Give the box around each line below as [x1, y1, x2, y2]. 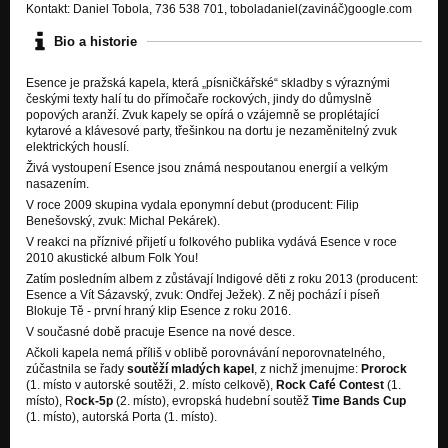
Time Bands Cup [312, 394, 406, 409]
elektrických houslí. [26, 140, 129, 155]
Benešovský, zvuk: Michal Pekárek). [26, 214, 220, 229]
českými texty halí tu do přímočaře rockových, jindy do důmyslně [26, 92, 372, 107]
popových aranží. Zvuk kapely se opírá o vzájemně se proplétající [26, 108, 379, 123]
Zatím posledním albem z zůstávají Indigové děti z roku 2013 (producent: [26, 272, 418, 287]
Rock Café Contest [276, 378, 384, 393]
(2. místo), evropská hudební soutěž [113, 394, 312, 409]
